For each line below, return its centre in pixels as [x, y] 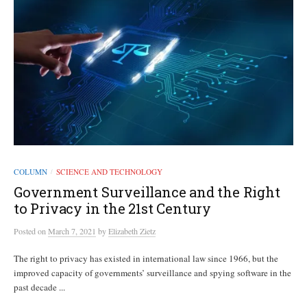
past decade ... [39, 287]
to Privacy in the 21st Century [112, 209]
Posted [26, 231]
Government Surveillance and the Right [147, 192]
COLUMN [30, 172]
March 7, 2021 [72, 231]
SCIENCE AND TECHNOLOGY [109, 172]
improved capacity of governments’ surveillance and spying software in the [152, 273]
